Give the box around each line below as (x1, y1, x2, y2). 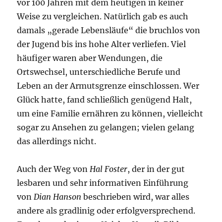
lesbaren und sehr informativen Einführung (17, 178, 189, 188)
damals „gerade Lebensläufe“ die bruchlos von (17, 25, 201, 36)
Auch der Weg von (17, 164, 90, 174)
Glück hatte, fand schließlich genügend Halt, (17, 95, 192, 105)
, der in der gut (127, 164, 185, 174)
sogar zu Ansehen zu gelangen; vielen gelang (17, 122, 195, 133)
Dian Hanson (34, 192, 82, 202)
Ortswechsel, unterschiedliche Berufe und (17, 67, 181, 77)
